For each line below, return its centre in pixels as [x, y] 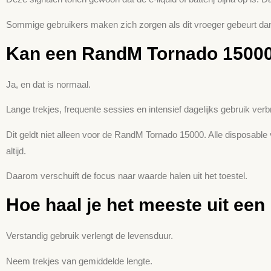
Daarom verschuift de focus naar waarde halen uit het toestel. [127, 176]
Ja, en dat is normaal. [48, 84]
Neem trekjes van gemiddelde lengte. [79, 261]
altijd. [16, 151]
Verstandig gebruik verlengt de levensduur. [90, 236]
